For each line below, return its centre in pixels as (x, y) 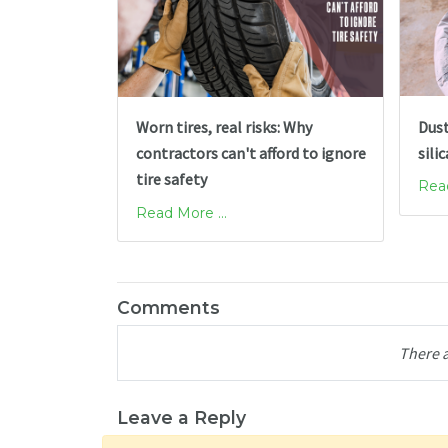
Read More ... (181, 212)
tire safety (171, 179)
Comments (168, 308)
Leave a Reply (181, 418)
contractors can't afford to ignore (250, 153)
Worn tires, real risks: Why (223, 127)
